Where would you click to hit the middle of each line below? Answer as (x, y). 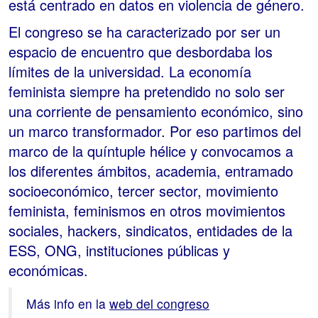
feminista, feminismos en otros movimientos (147, 211)
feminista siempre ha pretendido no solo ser (147, 92)
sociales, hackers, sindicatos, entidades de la (150, 231)
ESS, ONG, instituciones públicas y (119, 251)
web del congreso (159, 304)
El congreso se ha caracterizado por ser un (144, 32)
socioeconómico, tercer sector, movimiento (143, 191)
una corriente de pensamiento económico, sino (156, 111)
